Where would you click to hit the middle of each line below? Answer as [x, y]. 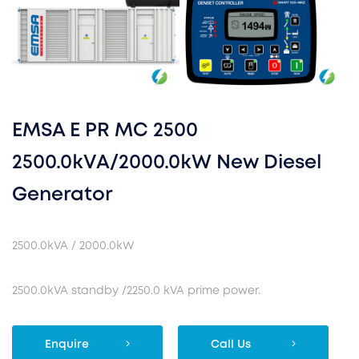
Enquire [67, 345]
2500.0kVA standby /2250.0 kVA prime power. [136, 291]
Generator [62, 196]
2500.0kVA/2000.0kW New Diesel [167, 163]
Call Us [231, 345]
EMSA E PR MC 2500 [105, 131]
